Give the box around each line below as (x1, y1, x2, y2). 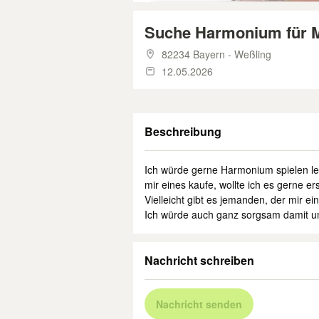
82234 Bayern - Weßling (162, 47, 271, 61)
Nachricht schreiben (145, 252, 254, 268)
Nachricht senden (156, 297, 242, 311)
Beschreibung (145, 123, 221, 140)
